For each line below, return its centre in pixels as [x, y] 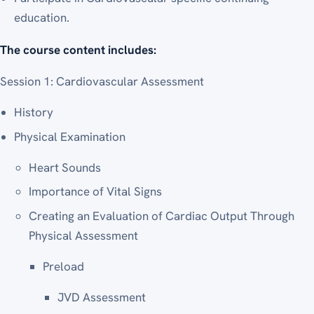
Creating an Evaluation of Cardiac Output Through [161, 216]
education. [42, 18]
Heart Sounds [64, 167]
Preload [64, 266]
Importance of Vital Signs [95, 192]
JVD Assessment [101, 297]
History [34, 112]
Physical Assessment [83, 235]
